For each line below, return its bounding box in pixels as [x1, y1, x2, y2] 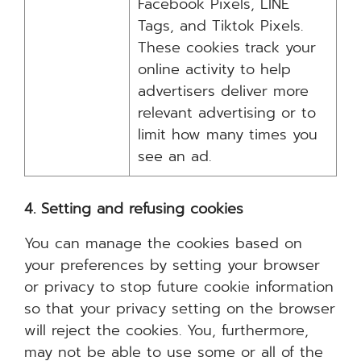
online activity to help [138, 58, 291, 81]
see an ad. [138, 145, 211, 168]
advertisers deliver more [138, 80, 309, 102]
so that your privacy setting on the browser [24, 297, 335, 320]
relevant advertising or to [138, 102, 316, 124]
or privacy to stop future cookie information [24, 276, 334, 298]
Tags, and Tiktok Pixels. [138, 15, 303, 37]
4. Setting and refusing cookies [24, 197, 243, 220]
